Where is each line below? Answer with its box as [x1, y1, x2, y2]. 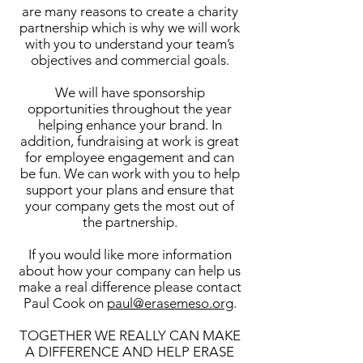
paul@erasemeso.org [106, 295, 233, 311]
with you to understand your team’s [25, 36, 234, 52]
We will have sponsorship [54, 84, 205, 100]
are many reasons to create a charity [21, 3, 238, 19]
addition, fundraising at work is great [20, 133, 239, 149]
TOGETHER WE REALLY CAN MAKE [19, 327, 241, 344]
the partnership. [82, 214, 177, 230]
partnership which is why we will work [19, 19, 240, 36]
